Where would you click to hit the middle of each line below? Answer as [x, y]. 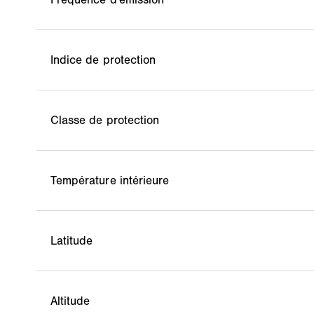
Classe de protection [105, 120]
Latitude [72, 241]
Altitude [70, 301]
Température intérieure [110, 180]
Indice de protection [103, 60]
